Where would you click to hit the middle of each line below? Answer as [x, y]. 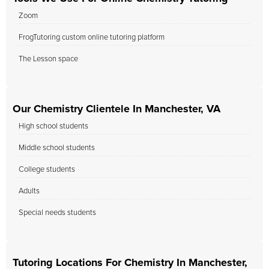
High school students [53, 126]
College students [47, 170]
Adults [29, 191]
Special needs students [57, 213]
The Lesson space [48, 59]
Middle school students [57, 148]
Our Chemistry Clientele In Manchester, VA [116, 109]
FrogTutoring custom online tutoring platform [92, 38]
